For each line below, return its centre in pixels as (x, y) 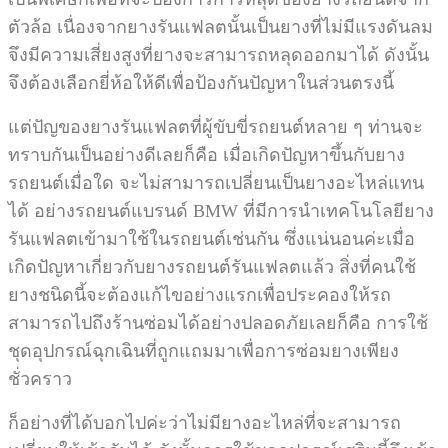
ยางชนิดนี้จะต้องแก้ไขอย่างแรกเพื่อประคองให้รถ (199, 295)
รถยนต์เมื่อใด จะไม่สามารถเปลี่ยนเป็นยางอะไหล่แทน (216, 183)
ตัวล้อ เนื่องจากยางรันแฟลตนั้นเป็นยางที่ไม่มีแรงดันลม (220, 27)
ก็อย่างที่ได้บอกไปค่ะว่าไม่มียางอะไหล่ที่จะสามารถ (204, 423)
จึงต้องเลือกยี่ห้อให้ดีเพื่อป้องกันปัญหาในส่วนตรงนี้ (201, 83)
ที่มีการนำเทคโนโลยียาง (338, 211)
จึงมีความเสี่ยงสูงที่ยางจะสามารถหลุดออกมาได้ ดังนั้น (218, 55)
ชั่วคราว (40, 379)
